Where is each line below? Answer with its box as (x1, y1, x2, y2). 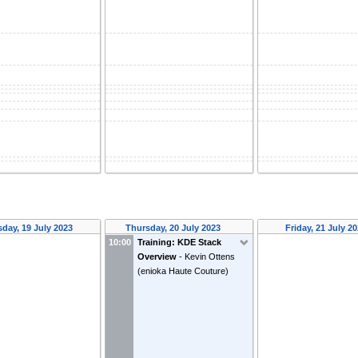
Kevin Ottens (185, 252, 236, 262)
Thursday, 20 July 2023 (125, 223, 224, 233)
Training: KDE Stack (137, 237, 222, 248)
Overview (137, 252, 177, 262)
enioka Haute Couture (141, 266, 226, 276)
